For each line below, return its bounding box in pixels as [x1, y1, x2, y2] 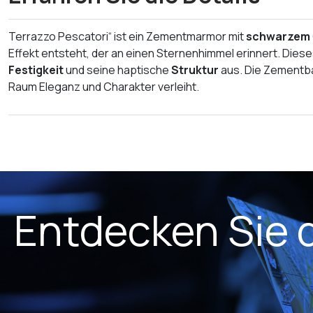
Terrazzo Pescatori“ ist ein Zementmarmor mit [8, 29, 246, 44]
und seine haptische [64, 62, 171, 78]
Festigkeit [8, 62, 64, 78]
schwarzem [246, 29, 310, 44]
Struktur [171, 62, 219, 78]
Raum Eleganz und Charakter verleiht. [8, 79, 199, 94]
